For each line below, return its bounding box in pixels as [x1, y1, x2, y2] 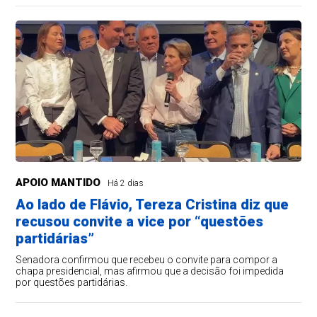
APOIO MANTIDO [16, 176, 101, 190]
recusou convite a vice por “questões [16, 213, 264, 231]
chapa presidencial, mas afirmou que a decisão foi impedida [16, 265, 284, 277]
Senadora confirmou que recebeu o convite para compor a [16, 254, 278, 266]
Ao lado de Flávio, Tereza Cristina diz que [16, 196, 289, 214]
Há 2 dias [108, 178, 144, 189]
